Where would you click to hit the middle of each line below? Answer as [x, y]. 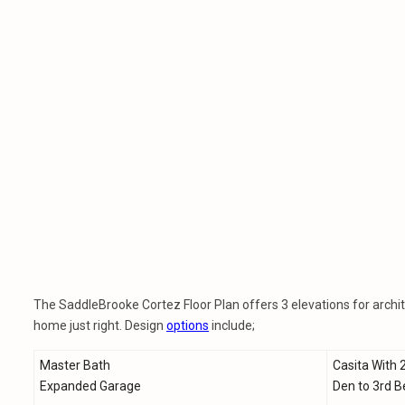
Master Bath [75, 365]
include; [232, 325]
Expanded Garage [90, 386]
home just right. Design [100, 325]
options [188, 325]
